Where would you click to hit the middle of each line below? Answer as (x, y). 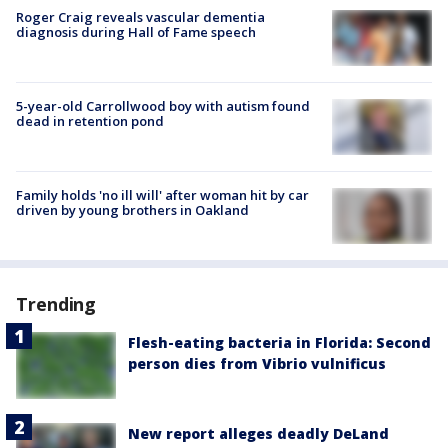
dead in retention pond (90, 120)
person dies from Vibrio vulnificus (257, 364)
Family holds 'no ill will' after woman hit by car (162, 195)
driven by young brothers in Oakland (132, 210)
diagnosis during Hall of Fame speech (136, 31)
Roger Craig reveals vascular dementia (140, 16)
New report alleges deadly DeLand (258, 434)
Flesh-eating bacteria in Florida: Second (279, 343)
